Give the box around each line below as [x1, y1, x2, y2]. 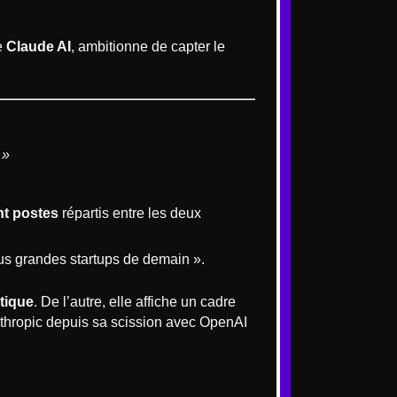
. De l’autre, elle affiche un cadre [34, 294, 236, 310]
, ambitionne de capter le [71, 39, 225, 55]
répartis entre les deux [58, 206, 201, 222]
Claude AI [6, 39, 71, 55]
